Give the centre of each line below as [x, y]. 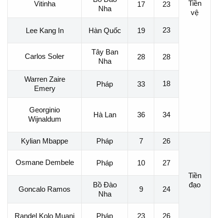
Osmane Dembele [45, 163]
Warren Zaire [45, 79]
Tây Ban [105, 52]
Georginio [45, 110]
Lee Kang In [45, 30]
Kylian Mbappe [45, 141]
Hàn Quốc [105, 30]
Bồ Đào [105, 184]
